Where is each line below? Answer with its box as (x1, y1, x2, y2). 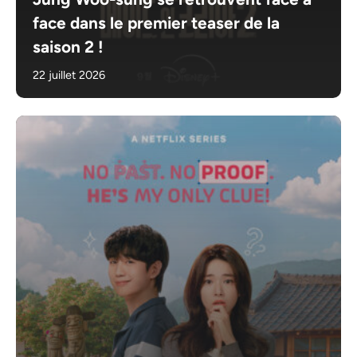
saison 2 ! (33, 37, 104, 57)
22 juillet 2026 (33, 68, 106, 82)
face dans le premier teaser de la (33, 13, 280, 33)
